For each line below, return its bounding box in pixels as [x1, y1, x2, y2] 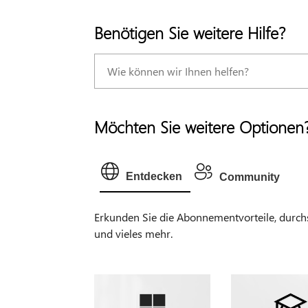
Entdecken [125, 170, 182, 182]
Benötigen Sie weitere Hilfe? [93, 21, 285, 43]
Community [219, 170, 280, 183]
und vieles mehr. [93, 225, 173, 241]
